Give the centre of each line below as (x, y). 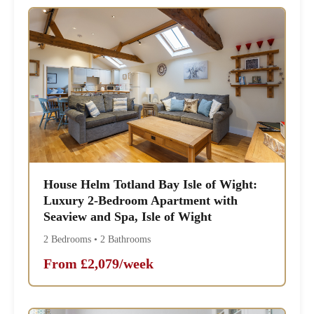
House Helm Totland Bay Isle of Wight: (151, 185)
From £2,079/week (99, 264)
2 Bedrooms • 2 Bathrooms (97, 240)
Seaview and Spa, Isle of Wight (128, 217)
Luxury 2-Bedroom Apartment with (141, 201)
